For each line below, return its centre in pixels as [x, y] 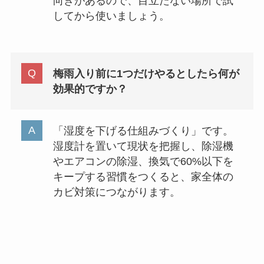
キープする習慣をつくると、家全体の [143, 176]
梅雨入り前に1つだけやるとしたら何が [146, 73]
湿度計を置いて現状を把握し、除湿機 [143, 146]
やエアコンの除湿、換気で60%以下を [143, 161]
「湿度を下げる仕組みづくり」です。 [143, 131]
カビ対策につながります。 [116, 192]
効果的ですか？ [90, 89]
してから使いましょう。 [111, 16]
